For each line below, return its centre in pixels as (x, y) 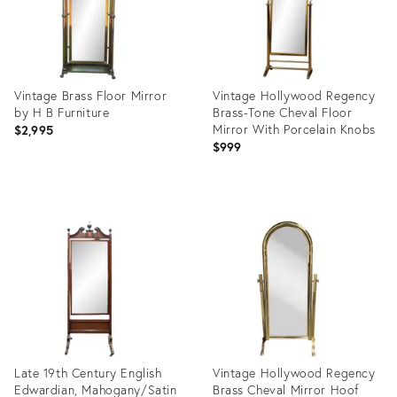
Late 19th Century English (88, 373)
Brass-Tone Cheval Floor (283, 112)
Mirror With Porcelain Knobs (294, 129)
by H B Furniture (62, 112)
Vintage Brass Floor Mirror (91, 95)
